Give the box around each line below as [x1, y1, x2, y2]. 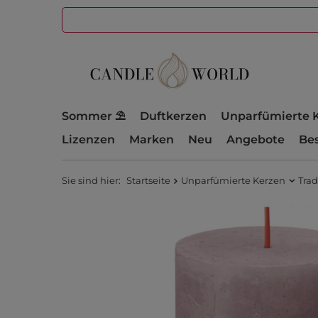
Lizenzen [62, 133, 115, 146]
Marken [129, 133, 174, 146]
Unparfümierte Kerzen [181, 175, 285, 186]
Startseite [126, 175, 170, 186]
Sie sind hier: [62, 175, 123, 186]
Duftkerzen [140, 109, 207, 123]
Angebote [226, 133, 285, 146]
